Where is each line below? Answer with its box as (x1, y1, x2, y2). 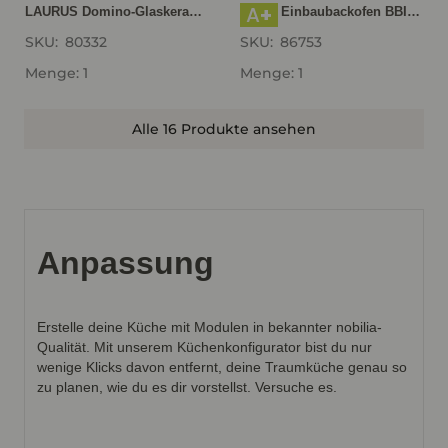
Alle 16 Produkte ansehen (132, 120, 316, 138)
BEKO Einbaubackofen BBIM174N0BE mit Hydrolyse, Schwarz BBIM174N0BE (407, 4, 420, 19)
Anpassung (37, 245, 214, 281)
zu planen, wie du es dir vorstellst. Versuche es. (37, 379, 337, 395)
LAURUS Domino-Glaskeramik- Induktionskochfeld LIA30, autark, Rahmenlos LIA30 (189, 4, 202, 19)
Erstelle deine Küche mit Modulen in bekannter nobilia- (37, 319, 382, 335)
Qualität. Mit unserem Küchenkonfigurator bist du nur (37, 339, 372, 355)
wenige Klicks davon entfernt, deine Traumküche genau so (37, 359, 407, 375)
